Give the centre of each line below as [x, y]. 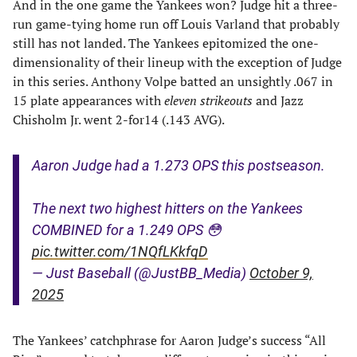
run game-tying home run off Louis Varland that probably [176, 24]
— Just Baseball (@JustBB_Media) [141, 273]
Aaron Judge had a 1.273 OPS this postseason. [178, 165]
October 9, [281, 273]
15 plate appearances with [88, 100]
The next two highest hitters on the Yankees [167, 208]
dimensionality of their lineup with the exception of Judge [177, 62]
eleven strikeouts [208, 100]
